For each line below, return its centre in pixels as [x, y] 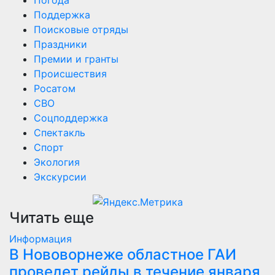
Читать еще [52, 218]
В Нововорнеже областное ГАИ [123, 255]
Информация [41, 239]
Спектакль [60, 132]
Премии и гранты [76, 59]
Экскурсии [60, 176]
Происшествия [70, 73]
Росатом [55, 88]
